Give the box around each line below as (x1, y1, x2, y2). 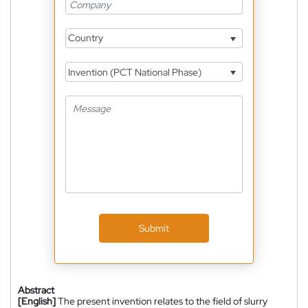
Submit (139, 222, 169, 235)
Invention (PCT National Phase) (66, 65, 201, 78)
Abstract (18, 284, 54, 297)
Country (66, 32, 103, 45)
